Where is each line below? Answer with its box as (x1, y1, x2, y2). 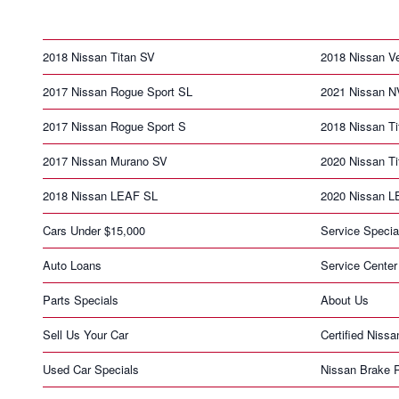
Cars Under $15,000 (43, 221, 145, 239)
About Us (321, 290, 369, 308)
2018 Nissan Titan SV (43, 47, 155, 65)
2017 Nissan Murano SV (43, 151, 167, 169)
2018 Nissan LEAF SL (43, 186, 158, 204)
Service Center (321, 256, 397, 273)
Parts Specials (43, 290, 118, 308)
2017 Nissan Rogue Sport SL (43, 82, 192, 100)
